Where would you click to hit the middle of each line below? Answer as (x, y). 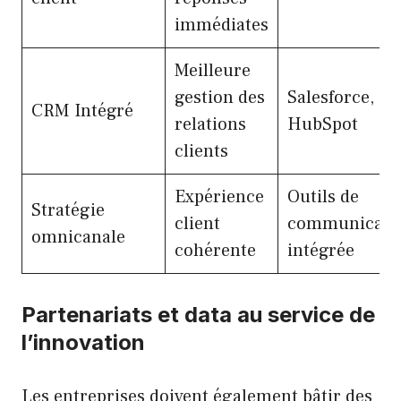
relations (210, 124)
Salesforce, (331, 97)
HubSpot (323, 124)
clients (201, 151)
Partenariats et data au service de (198, 314)
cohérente (215, 250)
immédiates (222, 25)
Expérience (219, 196)
